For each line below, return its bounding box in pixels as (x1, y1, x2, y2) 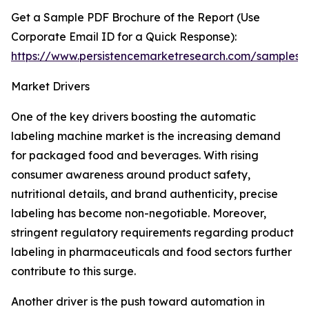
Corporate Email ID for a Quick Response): (11, 30, 237, 44)
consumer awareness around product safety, (11, 168, 250, 182)
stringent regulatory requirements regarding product (11, 226, 294, 240)
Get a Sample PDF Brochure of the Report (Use (11, 10, 260, 25)
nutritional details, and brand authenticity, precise (11, 187, 278, 201)
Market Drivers (11, 79, 90, 94)
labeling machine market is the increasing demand (11, 129, 281, 143)
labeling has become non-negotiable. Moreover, (11, 206, 266, 221)
